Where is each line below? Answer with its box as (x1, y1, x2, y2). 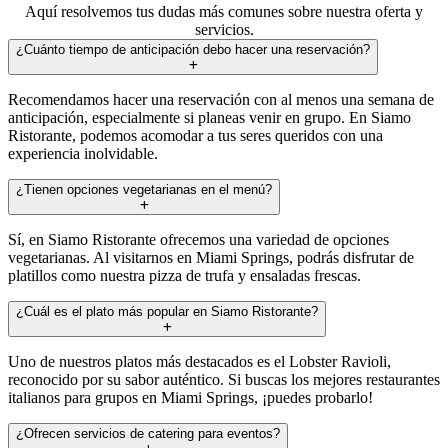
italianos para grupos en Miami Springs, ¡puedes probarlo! (8, 388, 373, 406)
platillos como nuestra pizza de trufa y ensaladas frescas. (8, 266, 361, 284)
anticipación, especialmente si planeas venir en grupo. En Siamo (8, 108, 411, 126)
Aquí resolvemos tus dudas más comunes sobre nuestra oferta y (25, 2, 423, 20)
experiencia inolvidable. (8, 144, 158, 162)
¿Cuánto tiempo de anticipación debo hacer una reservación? (16, 41, 370, 57)
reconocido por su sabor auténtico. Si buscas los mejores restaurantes (8, 370, 440, 388)
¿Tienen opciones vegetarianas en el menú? (16, 181, 272, 197)
